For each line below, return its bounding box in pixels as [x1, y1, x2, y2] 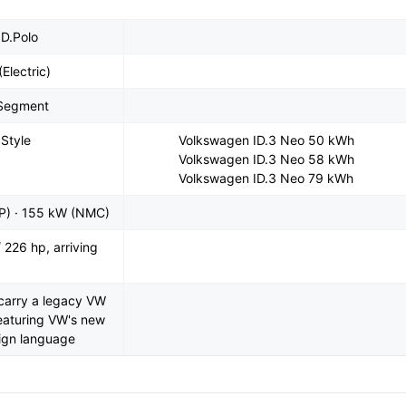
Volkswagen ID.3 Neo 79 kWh [179, 170, 354, 186]
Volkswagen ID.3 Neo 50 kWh [178, 132, 354, 148]
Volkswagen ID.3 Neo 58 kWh [178, 151, 354, 167]
